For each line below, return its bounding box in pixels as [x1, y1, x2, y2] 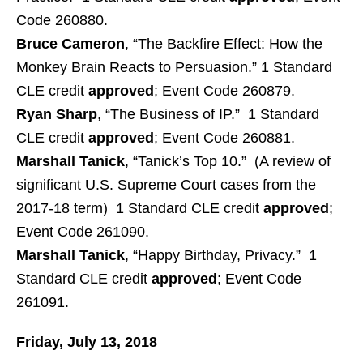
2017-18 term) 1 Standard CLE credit [16, 200, 263, 216]
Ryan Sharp [16, 106, 97, 122]
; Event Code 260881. [154, 130, 295, 146]
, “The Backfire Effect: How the [125, 36, 322, 52]
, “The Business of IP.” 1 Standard [97, 106, 319, 122]
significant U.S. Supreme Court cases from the [16, 177, 316, 193]
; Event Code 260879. [154, 83, 295, 99]
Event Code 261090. [16, 224, 149, 240]
